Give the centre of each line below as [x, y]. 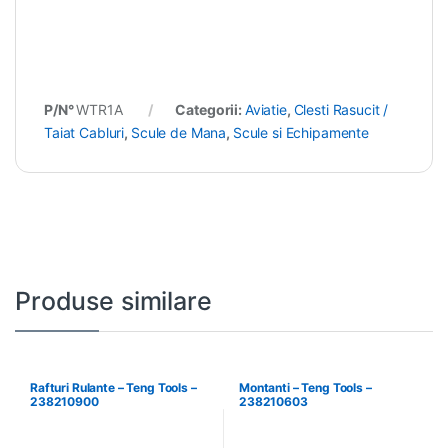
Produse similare [113, 300]
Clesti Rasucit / [341, 109]
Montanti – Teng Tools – [305, 387]
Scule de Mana [178, 132]
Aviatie [265, 109]
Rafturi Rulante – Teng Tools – [113, 387]
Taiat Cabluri [84, 132]
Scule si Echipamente [301, 132]
